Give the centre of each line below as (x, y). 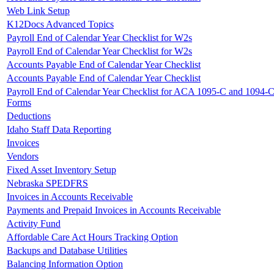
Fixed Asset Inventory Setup (61, 169)
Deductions (29, 116)
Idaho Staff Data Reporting (59, 129)
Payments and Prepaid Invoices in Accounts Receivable (114, 210)
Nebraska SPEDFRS (47, 183)
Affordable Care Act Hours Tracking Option (92, 237)
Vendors (23, 156)
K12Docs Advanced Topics (60, 24)
